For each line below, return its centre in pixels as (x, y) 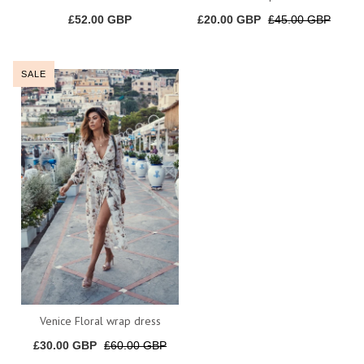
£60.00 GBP (136, 345)
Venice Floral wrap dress (100, 321)
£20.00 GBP (229, 19)
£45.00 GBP (299, 19)
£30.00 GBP (65, 345)
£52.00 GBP (100, 19)
